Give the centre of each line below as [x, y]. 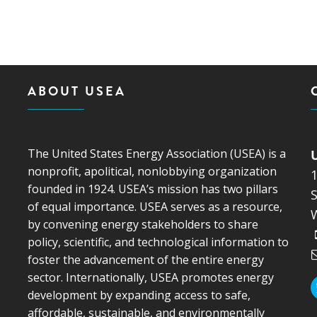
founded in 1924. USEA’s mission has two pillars [152, 189]
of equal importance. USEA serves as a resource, [155, 207]
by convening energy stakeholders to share [143, 225]
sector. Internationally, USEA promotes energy [150, 278]
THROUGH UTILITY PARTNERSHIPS [168, 47]
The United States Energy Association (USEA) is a [156, 154]
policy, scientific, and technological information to [158, 242]
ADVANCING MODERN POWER [159, 33]
